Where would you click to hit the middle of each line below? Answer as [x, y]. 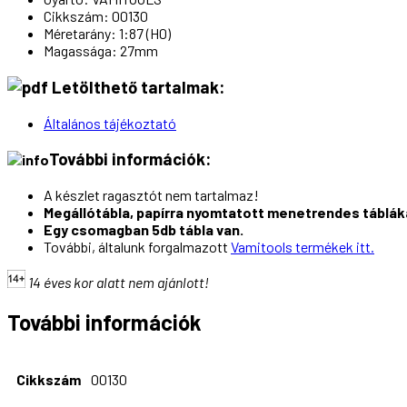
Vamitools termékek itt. [303, 247]
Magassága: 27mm [101, 51]
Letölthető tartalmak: [137, 87]
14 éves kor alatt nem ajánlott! [119, 283]
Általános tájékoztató [110, 123]
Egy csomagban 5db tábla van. [144, 230]
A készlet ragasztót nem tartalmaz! [151, 195]
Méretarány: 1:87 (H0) [107, 34]
